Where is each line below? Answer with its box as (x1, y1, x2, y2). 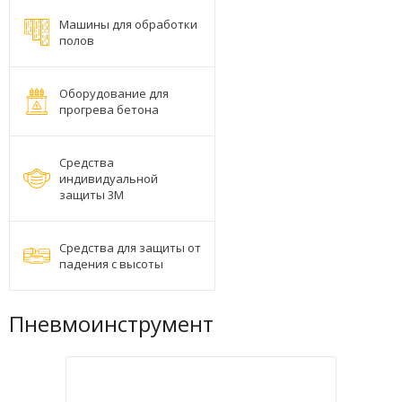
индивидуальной (59, 170, 158, 187)
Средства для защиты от (59, 240, 201, 256)
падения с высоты (59, 256, 163, 272)
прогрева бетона (59, 101, 159, 118)
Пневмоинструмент (9, 309, 214, 338)
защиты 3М (59, 187, 124, 203)
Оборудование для (59, 85, 169, 101)
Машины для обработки (59, 16, 197, 32)
